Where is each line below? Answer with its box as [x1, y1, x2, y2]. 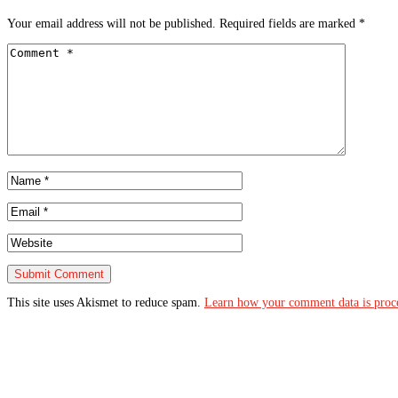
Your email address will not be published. [7, 17, 216, 31]
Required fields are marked [219, 17, 359, 31]
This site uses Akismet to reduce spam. [7, 296, 204, 310]
